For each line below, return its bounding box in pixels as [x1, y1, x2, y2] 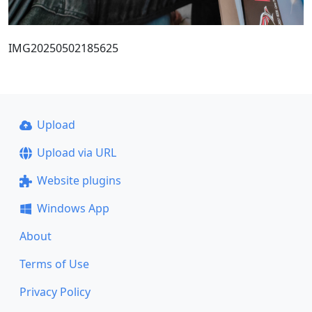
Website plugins [36, 173, 121, 188]
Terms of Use [19, 256, 89, 272]
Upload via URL [36, 145, 116, 160]
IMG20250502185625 [8, 40, 118, 56]
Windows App [36, 201, 109, 216]
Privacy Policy [19, 284, 91, 299]
